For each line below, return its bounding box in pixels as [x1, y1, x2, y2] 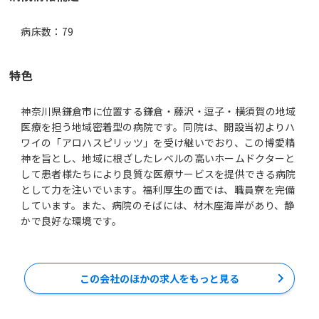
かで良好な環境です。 [21, 213, 122, 228]
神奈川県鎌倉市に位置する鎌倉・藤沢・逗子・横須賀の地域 [21, 103, 296, 118]
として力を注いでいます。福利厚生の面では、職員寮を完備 [21, 182, 296, 197]
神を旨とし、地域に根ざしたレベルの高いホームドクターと [21, 150, 296, 165]
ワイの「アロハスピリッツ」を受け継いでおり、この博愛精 [21, 135, 296, 150]
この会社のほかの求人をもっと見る [79, 271, 239, 286]
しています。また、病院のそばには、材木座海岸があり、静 [21, 197, 295, 212]
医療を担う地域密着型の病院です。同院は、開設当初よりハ [21, 119, 296, 134]
